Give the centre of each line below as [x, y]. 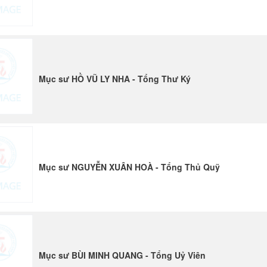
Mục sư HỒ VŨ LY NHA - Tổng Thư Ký [115, 79]
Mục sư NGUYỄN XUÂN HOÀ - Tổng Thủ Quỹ [130, 167]
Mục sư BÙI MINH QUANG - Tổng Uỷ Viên [122, 255]
